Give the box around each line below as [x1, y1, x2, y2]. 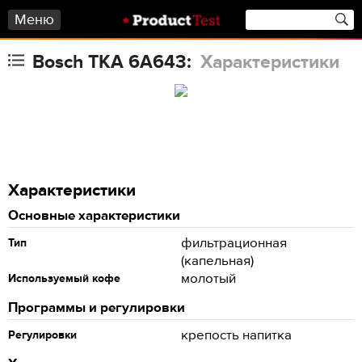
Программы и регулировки [8, 300, 185, 316]
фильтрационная [181, 235, 287, 251]
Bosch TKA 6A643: [32, 51, 196, 73]
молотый [181, 271, 236, 287]
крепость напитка [181, 327, 292, 343]
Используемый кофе [8, 271, 120, 285]
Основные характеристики [8, 208, 180, 224]
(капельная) [181, 253, 254, 269]
